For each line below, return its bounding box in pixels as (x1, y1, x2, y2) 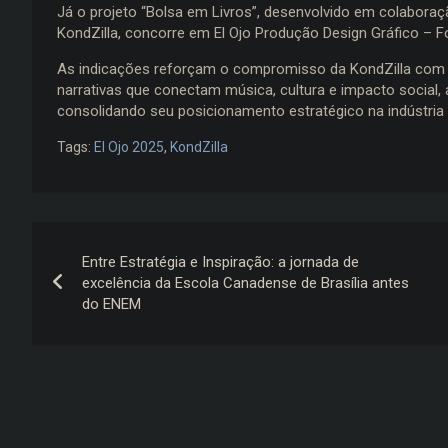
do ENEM (82, 294, 141, 313)
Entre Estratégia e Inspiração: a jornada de (82, 252, 359, 271)
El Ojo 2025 (94, 138, 164, 155)
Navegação (31, 221, 190, 260)
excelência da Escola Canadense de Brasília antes (82, 273, 409, 292)
